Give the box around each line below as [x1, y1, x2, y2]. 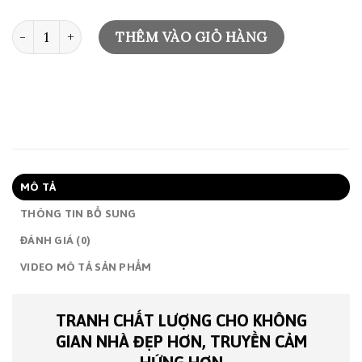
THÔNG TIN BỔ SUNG [20, 207, 137, 221]
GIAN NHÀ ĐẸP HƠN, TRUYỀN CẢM [55, 332, 307, 351]
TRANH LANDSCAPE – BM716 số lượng [11, 21, 236, 37]
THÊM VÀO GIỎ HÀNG [116, 28, 267, 47]
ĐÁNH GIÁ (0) [20, 234, 91, 247]
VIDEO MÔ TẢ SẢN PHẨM [20, 260, 152, 274]
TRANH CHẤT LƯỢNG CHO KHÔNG [55, 311, 307, 330]
